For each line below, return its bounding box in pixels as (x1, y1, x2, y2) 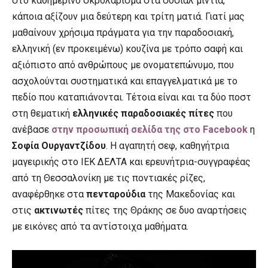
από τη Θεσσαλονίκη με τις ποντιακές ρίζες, (12, 172, 205, 184)
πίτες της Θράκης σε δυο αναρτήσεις (86, 205, 247, 216)
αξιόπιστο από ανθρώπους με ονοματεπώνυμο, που (12, 59, 234, 71)
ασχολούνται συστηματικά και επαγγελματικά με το (12, 75, 237, 87)
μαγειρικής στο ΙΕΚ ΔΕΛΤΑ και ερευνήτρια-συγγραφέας (12, 156, 251, 167)
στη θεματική (12, 108, 72, 119)
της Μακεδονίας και (148, 188, 235, 200)
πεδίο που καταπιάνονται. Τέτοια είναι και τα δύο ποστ (12, 92, 251, 103)
